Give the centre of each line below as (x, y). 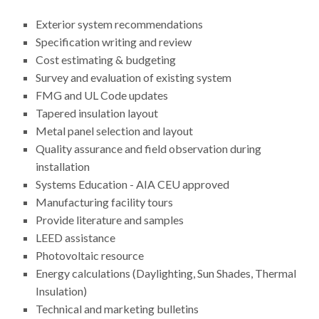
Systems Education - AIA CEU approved (133, 184)
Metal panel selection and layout (115, 131)
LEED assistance (76, 238)
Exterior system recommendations (120, 24)
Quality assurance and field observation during (149, 149)
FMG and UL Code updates (102, 95)
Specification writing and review (114, 42)
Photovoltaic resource (90, 256)
